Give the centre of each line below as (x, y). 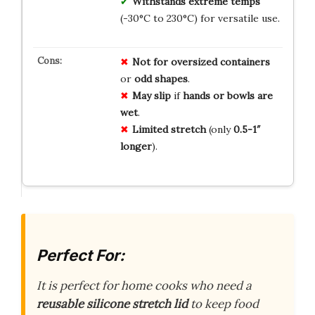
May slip (151, 95)
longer (136, 146)
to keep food (223, 304)
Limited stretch (169, 129)
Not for (150, 62)
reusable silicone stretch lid (112, 304)
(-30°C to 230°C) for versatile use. (200, 18)
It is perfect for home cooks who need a (144, 286)
